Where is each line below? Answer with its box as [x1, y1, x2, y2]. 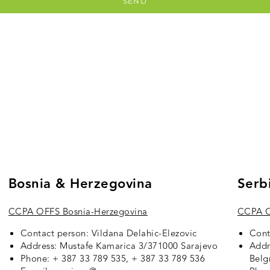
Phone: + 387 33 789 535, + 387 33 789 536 [20, 252, 206, 266]
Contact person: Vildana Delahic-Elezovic [20, 227, 197, 241]
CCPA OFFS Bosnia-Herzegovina [8, 205, 148, 219]
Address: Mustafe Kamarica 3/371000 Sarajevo [20, 239, 218, 254]
